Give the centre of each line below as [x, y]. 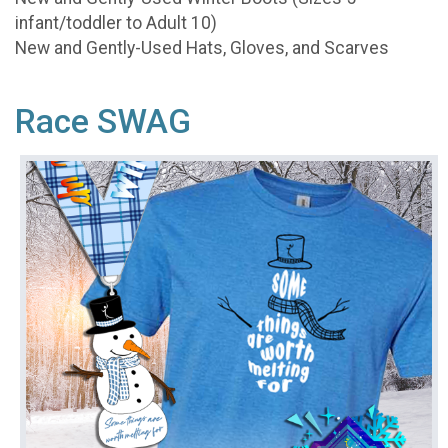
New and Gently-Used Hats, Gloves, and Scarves [202, 48]
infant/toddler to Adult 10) [116, 23]
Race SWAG [103, 121]
